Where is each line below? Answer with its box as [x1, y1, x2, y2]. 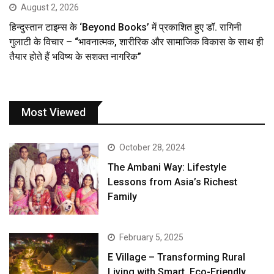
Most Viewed [21, 105, 86, 119]
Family [108, 190, 138, 202]
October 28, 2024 [119, 142, 186, 152]
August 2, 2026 [21, 2, 79, 12]
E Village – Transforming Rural [108, 251, 246, 263]
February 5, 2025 [119, 232, 184, 242]
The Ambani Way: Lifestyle [108, 161, 227, 173]
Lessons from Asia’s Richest [108, 176, 238, 188]
